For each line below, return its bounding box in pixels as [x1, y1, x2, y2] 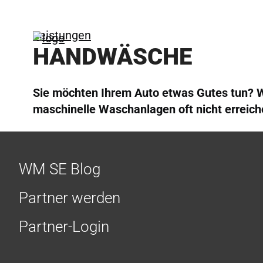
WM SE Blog [19, 160, 100, 178]
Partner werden [19, 189, 120, 207]
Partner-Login [19, 218, 109, 235]
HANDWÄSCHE [33, 43, 192, 70]
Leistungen [33, 28, 91, 42]
